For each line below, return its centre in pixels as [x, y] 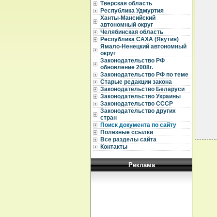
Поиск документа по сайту [138, 125]
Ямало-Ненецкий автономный [143, 46]
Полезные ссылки [127, 132]
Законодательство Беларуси [142, 89]
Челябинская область [132, 32]
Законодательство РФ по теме [144, 75]
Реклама [141, 165]
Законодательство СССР [137, 104]
